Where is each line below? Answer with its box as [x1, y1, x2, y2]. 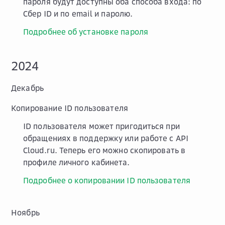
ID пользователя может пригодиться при [23, 121, 180, 131]
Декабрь [11, 82, 44, 93]
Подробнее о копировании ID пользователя [23, 175, 190, 185]
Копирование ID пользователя [11, 102, 129, 113]
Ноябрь [11, 207, 40, 217]
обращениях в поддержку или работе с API [23, 133, 188, 143]
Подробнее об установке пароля [23, 26, 148, 37]
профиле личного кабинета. [23, 157, 130, 167]
